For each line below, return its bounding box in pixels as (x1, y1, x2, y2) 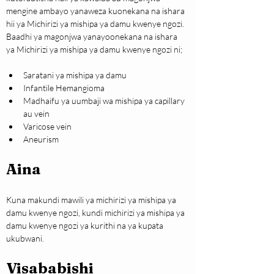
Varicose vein (23, 121, 72, 132)
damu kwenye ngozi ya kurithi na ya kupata (6, 220, 165, 231)
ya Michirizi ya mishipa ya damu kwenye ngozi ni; (6, 44, 182, 55)
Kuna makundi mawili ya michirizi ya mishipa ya (6, 194, 178, 206)
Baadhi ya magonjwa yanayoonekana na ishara (6, 31, 179, 42)
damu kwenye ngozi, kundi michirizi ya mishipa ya (6, 207, 187, 218)
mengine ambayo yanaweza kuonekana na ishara (6, 6, 187, 17)
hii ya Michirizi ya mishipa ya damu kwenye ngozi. (6, 18, 186, 29)
